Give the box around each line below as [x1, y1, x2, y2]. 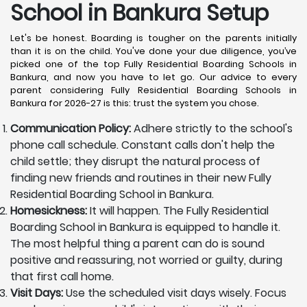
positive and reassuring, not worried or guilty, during [10, 252, 282, 269]
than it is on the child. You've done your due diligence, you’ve [10, 45, 297, 58]
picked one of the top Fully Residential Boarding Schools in [10, 58, 297, 71]
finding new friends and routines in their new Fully [10, 170, 271, 186]
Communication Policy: [10, 121, 131, 137]
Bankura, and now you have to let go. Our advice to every [10, 71, 297, 84]
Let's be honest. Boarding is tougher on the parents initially [10, 32, 297, 45]
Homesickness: [10, 203, 90, 219]
